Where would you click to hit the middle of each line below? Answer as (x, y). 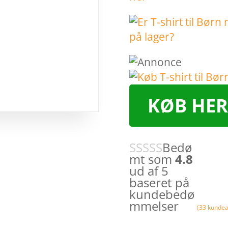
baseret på (159, 183)
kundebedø (162, 194)
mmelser (154, 206)
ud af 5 (149, 171)
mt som (152, 159)
